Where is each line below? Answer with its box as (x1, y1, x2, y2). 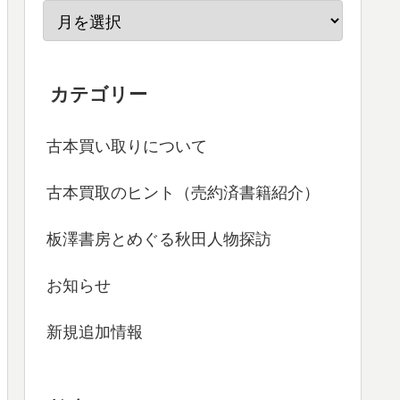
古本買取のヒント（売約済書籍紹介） (46, 184, 320, 203)
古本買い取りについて (46, 137, 207, 156)
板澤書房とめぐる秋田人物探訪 (46, 230, 271, 249)
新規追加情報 (46, 323, 143, 342)
